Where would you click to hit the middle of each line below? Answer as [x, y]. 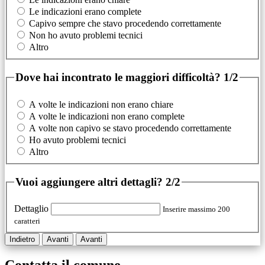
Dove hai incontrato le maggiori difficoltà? [119, 77]
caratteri [27, 221]
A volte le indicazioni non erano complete [107, 117]
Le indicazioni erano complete [85, 12]
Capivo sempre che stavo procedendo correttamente [125, 24]
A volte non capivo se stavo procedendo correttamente [130, 128]
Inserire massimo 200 [196, 209]
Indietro [22, 240]
